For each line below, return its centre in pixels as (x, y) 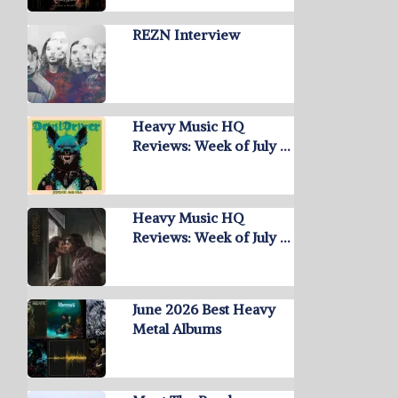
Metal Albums (177, 329)
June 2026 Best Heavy (204, 309)
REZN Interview (186, 35)
